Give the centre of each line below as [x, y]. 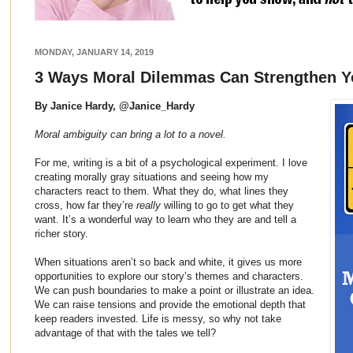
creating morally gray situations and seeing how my [152, 176]
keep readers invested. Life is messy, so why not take [158, 318]
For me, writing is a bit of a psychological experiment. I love [171, 162]
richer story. [61, 233]
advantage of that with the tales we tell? [125, 333]
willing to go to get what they [227, 205]
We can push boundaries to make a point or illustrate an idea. [175, 290]
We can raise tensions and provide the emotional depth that [170, 304]
